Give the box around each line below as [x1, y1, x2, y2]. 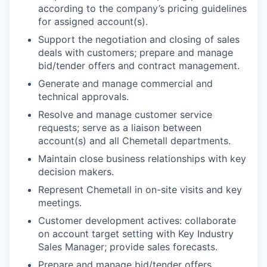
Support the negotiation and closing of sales [38, 33, 240, 45]
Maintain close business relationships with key [38, 152, 246, 164]
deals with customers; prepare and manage [38, 46, 233, 58]
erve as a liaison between [87, 121, 201, 133]
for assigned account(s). [38, 15, 148, 27]
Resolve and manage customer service [38, 108, 212, 120]
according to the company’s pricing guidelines [38, 2, 247, 14]
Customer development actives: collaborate [38, 214, 236, 226]
